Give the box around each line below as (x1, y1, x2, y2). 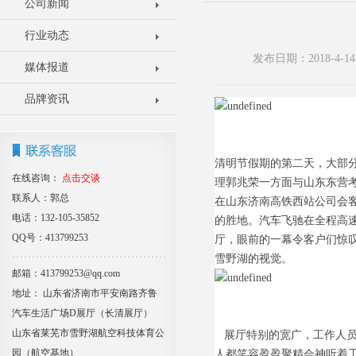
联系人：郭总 (12, 192, 69, 203)
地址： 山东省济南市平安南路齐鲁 (12, 288, 157, 299)
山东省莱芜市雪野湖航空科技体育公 (12, 327, 164, 339)
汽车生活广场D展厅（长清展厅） (12, 308, 153, 319)
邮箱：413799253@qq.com (12, 268, 120, 279)
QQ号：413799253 (12, 232, 88, 243)
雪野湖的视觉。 (215, 253, 292, 265)
